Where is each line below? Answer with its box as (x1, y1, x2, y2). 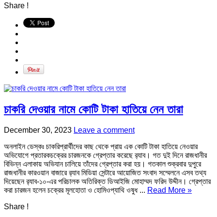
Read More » (147, 186, 192, 195)
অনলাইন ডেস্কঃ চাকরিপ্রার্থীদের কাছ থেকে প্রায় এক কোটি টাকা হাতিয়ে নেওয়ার (4, 142, 198, 151)
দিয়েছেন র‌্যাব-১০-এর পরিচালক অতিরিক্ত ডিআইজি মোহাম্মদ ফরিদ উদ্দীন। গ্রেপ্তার (4, 177, 211, 186)
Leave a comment (74, 126, 135, 135)
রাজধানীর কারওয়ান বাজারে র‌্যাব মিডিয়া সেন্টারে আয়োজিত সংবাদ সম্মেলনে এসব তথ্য (4, 169, 206, 177)
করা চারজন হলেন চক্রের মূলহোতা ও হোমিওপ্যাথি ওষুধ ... (4, 186, 147, 195)
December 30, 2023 (4, 126, 72, 135)
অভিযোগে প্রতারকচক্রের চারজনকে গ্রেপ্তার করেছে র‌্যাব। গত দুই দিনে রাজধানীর (4, 151, 207, 160)
